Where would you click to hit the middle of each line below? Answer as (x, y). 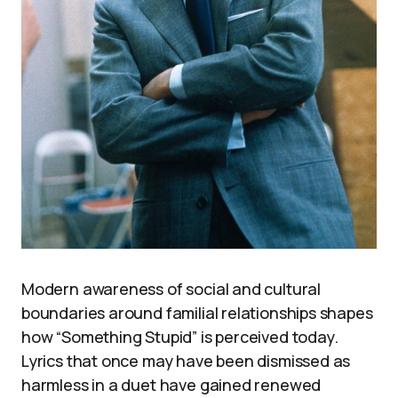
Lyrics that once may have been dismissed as (186, 361)
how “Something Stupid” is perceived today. (180, 337)
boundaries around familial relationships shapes (197, 313)
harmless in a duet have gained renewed (171, 385)
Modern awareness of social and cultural (171, 289)
